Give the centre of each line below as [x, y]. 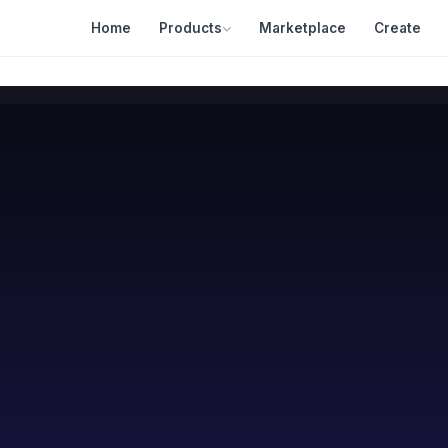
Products [190, 28]
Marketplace [302, 28]
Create [397, 28]
